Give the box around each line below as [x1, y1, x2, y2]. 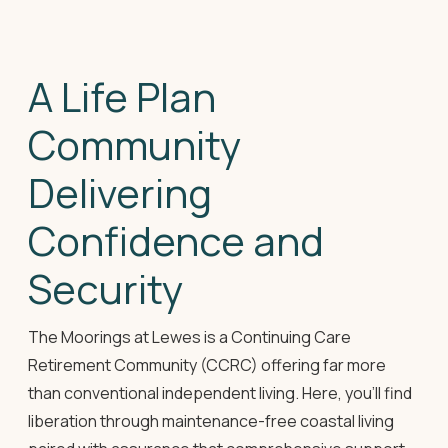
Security [28, 260, 183, 316]
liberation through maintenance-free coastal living [28, 409, 394, 432]
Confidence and [28, 212, 324, 268]
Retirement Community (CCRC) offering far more [28, 353, 386, 376]
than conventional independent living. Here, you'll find [28, 381, 412, 404]
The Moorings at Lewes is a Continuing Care [28, 325, 351, 348]
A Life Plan [28, 68, 216, 124]
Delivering [28, 164, 212, 220]
